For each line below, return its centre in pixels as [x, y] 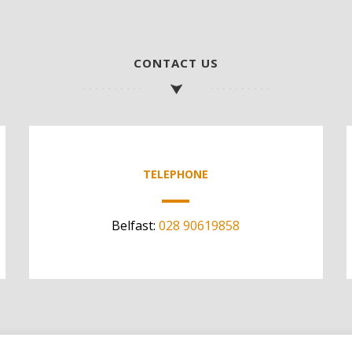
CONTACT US [176, 63]
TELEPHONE [176, 174]
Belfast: [136, 226]
